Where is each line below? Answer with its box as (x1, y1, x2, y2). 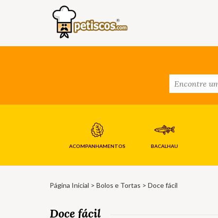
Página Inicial (50, 181, 89, 190)
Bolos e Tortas (96, 181, 141, 190)
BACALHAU (150, 143, 178, 149)
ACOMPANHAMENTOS (69, 143, 126, 149)
